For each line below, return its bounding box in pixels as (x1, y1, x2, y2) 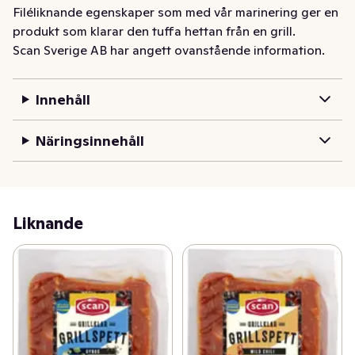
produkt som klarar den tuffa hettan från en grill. (13, 22, 296, 39)
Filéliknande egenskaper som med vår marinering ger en (13, 3, 338, 20)
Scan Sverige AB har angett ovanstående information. (13, 41, 325, 58)
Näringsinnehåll (35, 131, 144, 150)
